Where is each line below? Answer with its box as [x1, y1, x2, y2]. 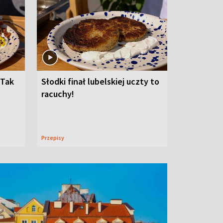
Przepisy [45, 133, 64, 141]
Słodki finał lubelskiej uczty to [41, 75, 159, 87]
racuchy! [41, 88, 74, 100]
